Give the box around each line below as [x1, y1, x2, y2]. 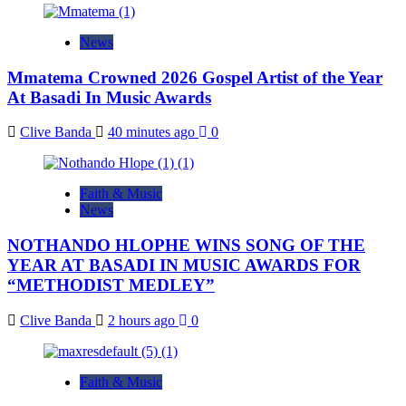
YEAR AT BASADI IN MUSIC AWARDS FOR [7, 256, 361, 275]
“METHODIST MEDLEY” [7, 275, 215, 295]
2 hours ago [108, 312, 179, 328]
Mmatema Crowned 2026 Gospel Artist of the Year [7, 67, 382, 87]
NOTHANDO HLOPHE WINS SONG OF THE [7, 236, 365, 256]
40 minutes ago [108, 124, 198, 140]
